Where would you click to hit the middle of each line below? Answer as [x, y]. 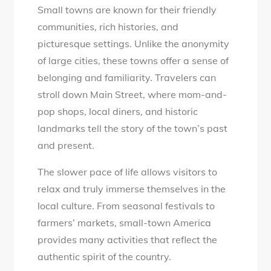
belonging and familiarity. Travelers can [127, 77]
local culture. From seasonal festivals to [126, 205]
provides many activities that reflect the [128, 239]
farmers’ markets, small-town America [125, 222]
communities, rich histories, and [108, 26]
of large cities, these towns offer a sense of [133, 60]
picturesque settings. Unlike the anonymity [134, 43]
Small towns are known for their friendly [127, 9]
